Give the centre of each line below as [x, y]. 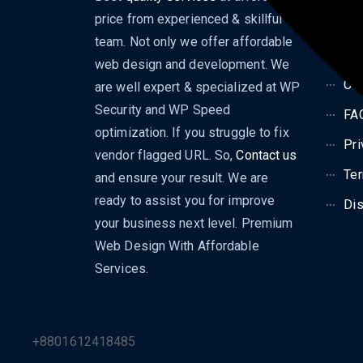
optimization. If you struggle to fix [192, 132]
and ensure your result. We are [182, 177]
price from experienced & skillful [189, 19]
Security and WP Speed [163, 109]
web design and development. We [192, 64]
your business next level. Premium [194, 223]
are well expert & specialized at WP [198, 87]
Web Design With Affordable [177, 246]
